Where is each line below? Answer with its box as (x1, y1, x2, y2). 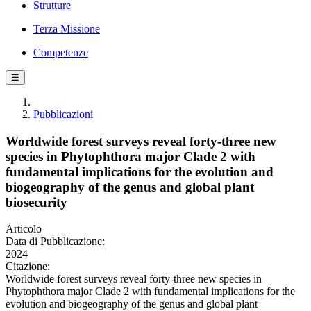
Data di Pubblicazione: (6, 235, 105, 248)
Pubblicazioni (33, 108, 93, 120)
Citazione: (6, 260, 50, 273)
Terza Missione (33, 23, 100, 35)
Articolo (6, 223, 42, 235)
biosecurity (6, 194, 67, 210)
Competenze (33, 47, 88, 58)
